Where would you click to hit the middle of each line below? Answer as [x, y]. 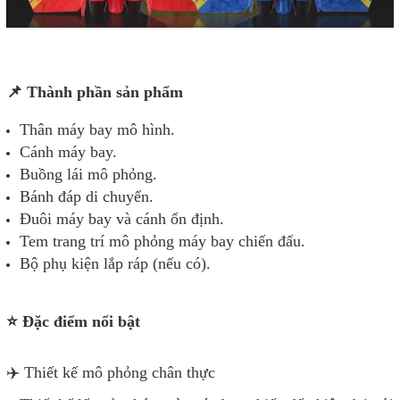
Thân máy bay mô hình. [97, 129]
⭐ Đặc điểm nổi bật [73, 321]
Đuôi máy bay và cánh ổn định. [122, 218]
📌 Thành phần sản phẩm [95, 92]
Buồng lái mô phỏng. [88, 174]
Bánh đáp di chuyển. [87, 196]
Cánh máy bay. [68, 151]
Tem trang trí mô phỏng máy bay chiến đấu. [162, 241]
